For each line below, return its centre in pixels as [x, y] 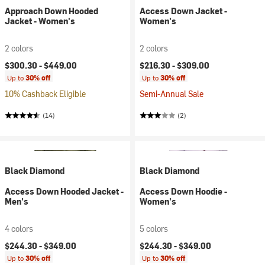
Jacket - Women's [40, 21]
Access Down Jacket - [183, 11]
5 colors [154, 229]
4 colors [19, 229]
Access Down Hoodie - [183, 191]
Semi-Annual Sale [172, 94]
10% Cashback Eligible [45, 94]
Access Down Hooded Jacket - [64, 191]
